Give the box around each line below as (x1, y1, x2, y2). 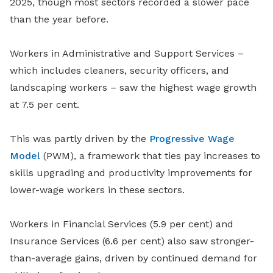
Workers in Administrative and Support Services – (10, 48, 244, 60)
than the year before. (10, 13, 108, 26)
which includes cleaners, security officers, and (10, 65, 229, 77)
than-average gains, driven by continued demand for (10, 252, 257, 264)
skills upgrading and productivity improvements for (10, 167, 252, 179)
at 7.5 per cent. (10, 99, 79, 111)
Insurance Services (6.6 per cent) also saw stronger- (10, 235, 254, 247)
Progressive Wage (149, 133, 235, 145)
